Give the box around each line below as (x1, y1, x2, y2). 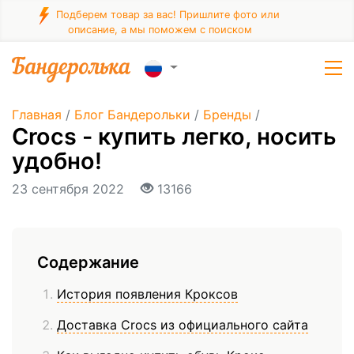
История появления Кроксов (57, 286, 238, 303)
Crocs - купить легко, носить (12, 122, 337, 150)
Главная (12, 107, 62, 122)
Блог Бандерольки (74, 107, 190, 122)
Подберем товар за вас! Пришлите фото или (53, 9, 280, 21)
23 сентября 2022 (12, 181, 128, 197)
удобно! (12, 147, 102, 175)
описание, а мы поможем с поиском (67, 24, 252, 36)
